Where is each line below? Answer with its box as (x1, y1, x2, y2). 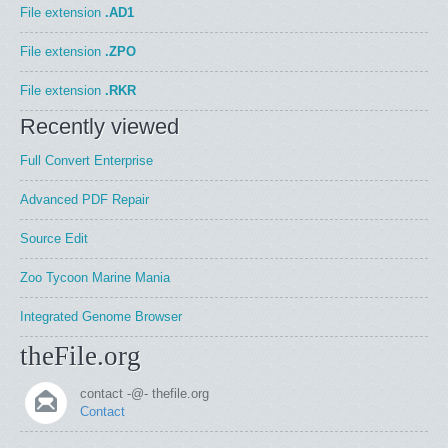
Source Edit (20, 231, 88, 246)
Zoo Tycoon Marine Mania (20, 270, 170, 285)
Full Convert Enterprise (20, 153, 153, 168)
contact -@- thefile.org (80, 386, 209, 401)
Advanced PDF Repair (20, 192, 149, 207)
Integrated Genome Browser (20, 309, 182, 324)
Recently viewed (20, 114, 179, 139)
